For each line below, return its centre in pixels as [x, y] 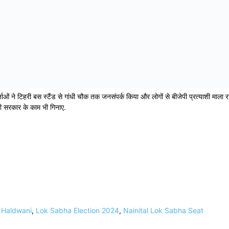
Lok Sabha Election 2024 [77, 211]
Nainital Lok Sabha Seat [163, 211]
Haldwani [16, 211]
